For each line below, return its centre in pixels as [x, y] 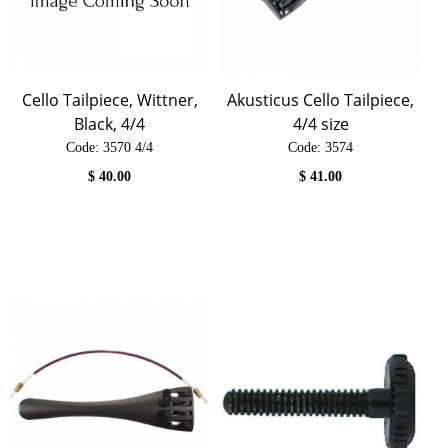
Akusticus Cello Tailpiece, [321, 99]
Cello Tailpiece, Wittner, [109, 99]
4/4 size [320, 123]
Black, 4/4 [110, 123]
